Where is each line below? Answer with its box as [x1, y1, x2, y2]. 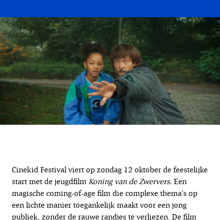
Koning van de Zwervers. [88, 176, 174, 187]
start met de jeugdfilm [12, 176, 88, 187]
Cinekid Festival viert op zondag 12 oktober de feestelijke [12, 165, 208, 175]
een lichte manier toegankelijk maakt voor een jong [12, 200, 187, 211]
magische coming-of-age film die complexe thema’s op [12, 188, 197, 199]
